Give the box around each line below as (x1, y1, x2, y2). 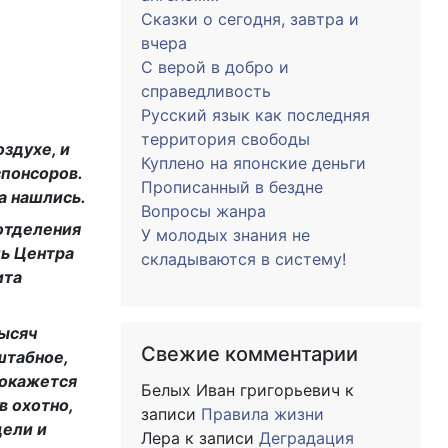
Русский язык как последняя (141, 105, 370, 125)
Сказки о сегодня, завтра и (141, 9, 359, 29)
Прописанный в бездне (141, 177, 323, 197)
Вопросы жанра (141, 201, 266, 221)
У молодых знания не (141, 225, 310, 245)
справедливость (141, 81, 271, 101)
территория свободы (141, 129, 310, 149)
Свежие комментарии (141, 342, 358, 366)
